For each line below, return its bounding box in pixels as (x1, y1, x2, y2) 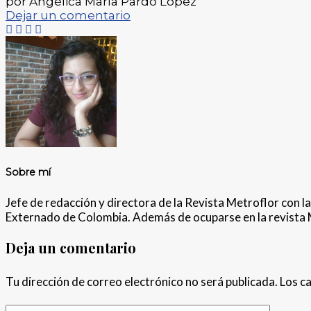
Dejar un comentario (6, 8, 131, 22)
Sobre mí (6, 166, 51, 179)
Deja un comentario (6, 237, 136, 257)
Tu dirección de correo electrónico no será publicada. (6, 274, 278, 289)
